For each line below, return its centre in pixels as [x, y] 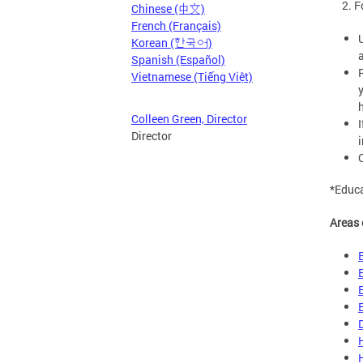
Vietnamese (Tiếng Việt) [192, 77]
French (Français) [176, 26]
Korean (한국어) [172, 43]
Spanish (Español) [178, 60]
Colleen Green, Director [189, 119]
